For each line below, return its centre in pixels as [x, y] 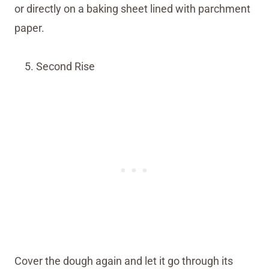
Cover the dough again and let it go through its [124, 261]
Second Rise [65, 66]
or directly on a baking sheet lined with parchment [132, 8]
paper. [29, 28]
